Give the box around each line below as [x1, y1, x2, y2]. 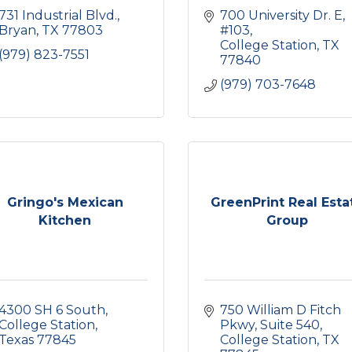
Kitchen [38, 212, 92, 228]
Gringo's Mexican [6, 194, 123, 210]
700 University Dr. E [220, 8, 343, 23]
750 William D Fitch [220, 302, 341, 317]
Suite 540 [260, 317, 320, 332]
